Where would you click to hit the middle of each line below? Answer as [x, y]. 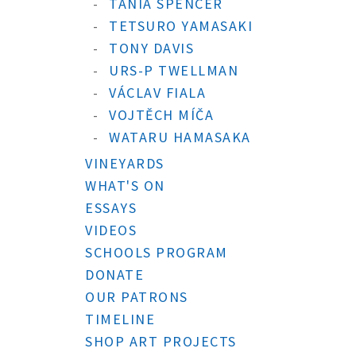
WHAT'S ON [125, 186]
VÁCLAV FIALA [157, 93]
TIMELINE [120, 319]
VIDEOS [111, 230]
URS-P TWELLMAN [174, 70]
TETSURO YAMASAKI [181, 26]
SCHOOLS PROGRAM [157, 252]
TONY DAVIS [151, 48]
